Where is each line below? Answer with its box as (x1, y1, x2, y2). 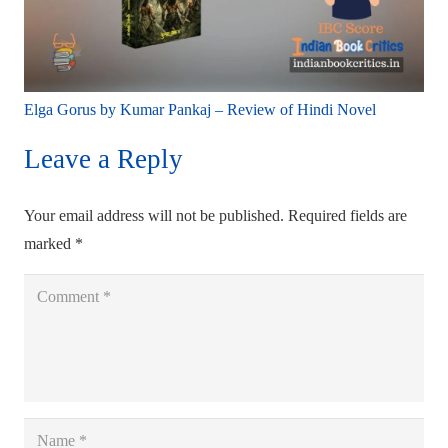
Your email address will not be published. (24, 207, 284, 225)
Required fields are (288, 207, 407, 225)
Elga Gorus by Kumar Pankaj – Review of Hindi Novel (24, 101, 376, 119)
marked (24, 235, 75, 253)
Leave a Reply (24, 144, 190, 175)
